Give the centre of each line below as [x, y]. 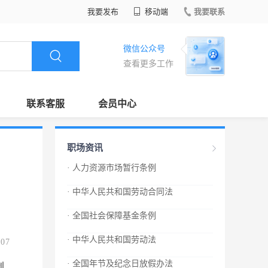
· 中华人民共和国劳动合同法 [120, 192]
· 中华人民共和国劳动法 [112, 240]
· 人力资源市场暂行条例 [112, 168]
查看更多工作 [148, 64]
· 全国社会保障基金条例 [112, 216]
